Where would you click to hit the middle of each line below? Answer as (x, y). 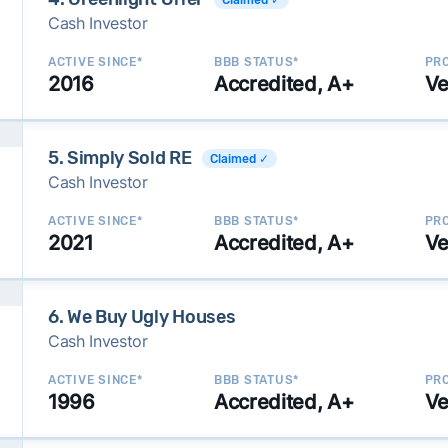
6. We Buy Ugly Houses (141, 317)
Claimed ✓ (239, 158)
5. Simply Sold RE (119, 158)
